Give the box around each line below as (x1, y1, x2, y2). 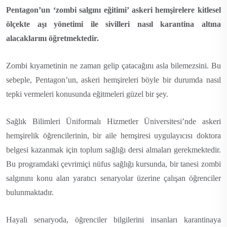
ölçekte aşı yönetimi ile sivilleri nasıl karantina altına (6, 19, 221, 28)
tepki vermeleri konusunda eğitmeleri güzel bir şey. (6, 89, 168, 98)
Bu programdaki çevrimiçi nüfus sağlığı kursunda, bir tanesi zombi (6, 159, 221, 168)
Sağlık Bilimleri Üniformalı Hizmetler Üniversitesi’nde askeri (6, 117, 221, 126)
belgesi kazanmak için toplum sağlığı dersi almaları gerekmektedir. (6, 145, 221, 154)
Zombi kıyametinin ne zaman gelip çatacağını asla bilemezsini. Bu (6, 61, 221, 70)
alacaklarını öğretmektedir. (6, 33, 99, 43)
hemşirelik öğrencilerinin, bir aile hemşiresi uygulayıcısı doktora (6, 131, 221, 140)
